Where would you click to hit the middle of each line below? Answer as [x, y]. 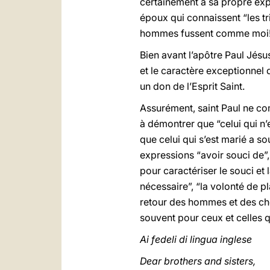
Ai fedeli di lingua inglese [196, 239]
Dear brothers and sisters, [198, 261]
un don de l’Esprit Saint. [192, 86]
